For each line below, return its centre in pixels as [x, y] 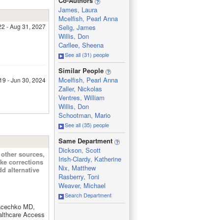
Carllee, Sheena [81, 45]
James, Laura [78, 10]
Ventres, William [81, 97]
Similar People [82, 70]
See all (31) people [87, 55]
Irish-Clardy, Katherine [90, 159]
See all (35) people [87, 125]
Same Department [86, 141]
